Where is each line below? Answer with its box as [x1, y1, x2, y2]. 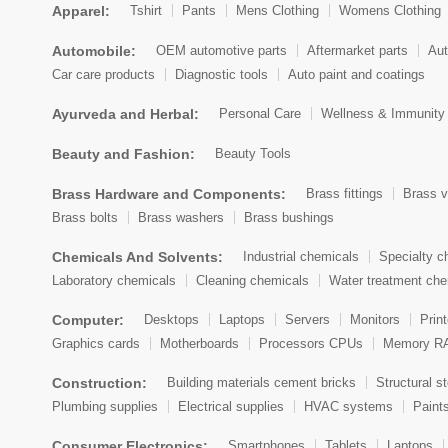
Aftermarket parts [307, 43, 408, 59]
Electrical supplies [178, 398, 284, 414]
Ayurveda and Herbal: [52, 105, 199, 122]
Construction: [52, 374, 147, 391]
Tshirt [130, 3, 162, 19]
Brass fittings [306, 186, 383, 202]
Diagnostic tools [175, 66, 268, 82]
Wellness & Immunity [321, 106, 445, 122]
